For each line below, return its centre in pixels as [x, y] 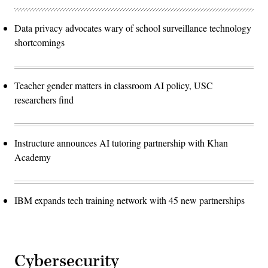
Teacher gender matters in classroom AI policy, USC [114, 86]
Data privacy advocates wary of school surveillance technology [133, 28]
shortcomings [39, 42]
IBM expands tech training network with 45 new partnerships [130, 200]
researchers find [44, 100]
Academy [33, 157]
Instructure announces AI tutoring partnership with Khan [121, 143]
